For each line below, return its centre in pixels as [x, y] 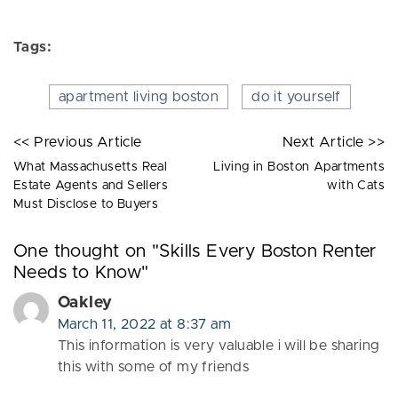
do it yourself [296, 97]
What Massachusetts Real [91, 167]
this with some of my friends [154, 367]
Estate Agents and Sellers [91, 186]
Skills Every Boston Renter [268, 252]
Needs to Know [78, 273]
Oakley [85, 303]
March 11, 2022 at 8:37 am [144, 325]
